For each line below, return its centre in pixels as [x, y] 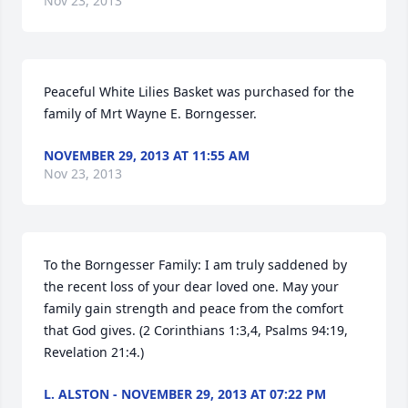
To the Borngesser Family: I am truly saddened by [195, 265]
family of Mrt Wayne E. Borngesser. [150, 113]
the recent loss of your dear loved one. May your [191, 286]
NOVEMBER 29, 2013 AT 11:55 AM [147, 155]
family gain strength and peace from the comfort [194, 308]
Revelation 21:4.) [94, 352]
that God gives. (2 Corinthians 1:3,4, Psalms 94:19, [196, 330]
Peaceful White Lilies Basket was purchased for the [199, 92]
